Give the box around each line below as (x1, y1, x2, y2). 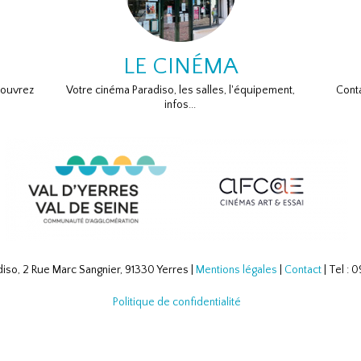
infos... (164, 98, 197, 111)
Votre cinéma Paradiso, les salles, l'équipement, (65, 84, 295, 97)
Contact (284, 263, 322, 276)
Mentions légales (195, 263, 277, 276)
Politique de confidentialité (112, 296, 241, 309)
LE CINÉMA (122, 54, 238, 79)
